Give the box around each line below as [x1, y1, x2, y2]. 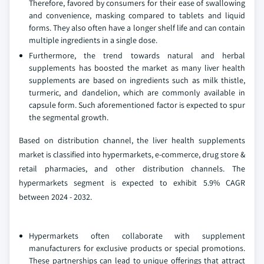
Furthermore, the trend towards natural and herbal [29, 50, 245, 61]
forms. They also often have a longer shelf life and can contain [29, 22, 245, 34]
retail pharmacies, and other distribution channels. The [19, 163, 245, 174]
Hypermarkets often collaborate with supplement [29, 230, 245, 242]
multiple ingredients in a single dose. [29, 35, 157, 46]
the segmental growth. [29, 112, 108, 123]
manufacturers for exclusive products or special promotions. [29, 243, 245, 254]
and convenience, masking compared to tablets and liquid [29, 10, 245, 21]
